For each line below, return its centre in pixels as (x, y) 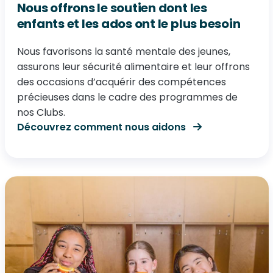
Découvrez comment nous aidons (102, 127)
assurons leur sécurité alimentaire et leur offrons (133, 67)
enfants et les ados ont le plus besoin (129, 24)
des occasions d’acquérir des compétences (121, 82)
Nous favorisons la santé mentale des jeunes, (123, 51)
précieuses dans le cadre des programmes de (127, 97)
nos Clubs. (41, 112)
